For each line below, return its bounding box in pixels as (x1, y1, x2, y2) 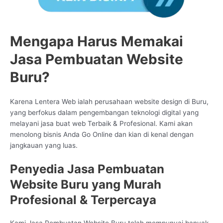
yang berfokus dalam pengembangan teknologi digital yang (10, 108, 199, 116)
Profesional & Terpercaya (10, 193, 156, 208)
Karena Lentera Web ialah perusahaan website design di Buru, (10, 97, 209, 106)
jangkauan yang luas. (10, 141, 78, 149)
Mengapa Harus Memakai (10, 32, 183, 50)
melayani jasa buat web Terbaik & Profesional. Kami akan (10, 119, 193, 127)
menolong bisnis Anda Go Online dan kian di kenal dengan (10, 130, 194, 138)
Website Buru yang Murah (10, 177, 161, 192)
